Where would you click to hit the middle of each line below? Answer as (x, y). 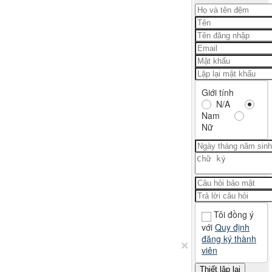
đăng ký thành (229, 238)
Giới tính (218, 92)
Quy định (232, 227)
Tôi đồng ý (234, 214)
